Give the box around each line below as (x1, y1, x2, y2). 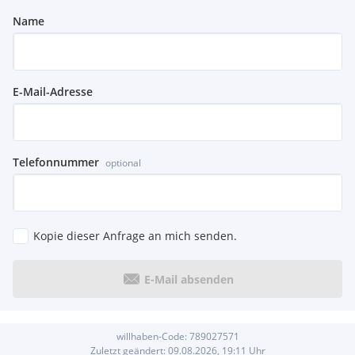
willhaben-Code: (116, 330, 189, 344)
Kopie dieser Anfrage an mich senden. (33, 228, 237, 244)
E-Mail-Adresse (13, 84, 93, 100)
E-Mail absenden (143, 271, 234, 287)
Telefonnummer (13, 155, 99, 170)
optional (105, 156, 141, 170)
